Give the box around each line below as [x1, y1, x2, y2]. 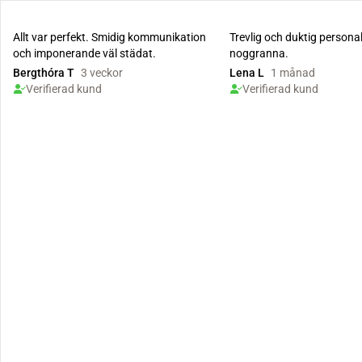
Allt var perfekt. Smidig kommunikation [13, 31, 206, 44]
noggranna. [229, 47, 288, 60]
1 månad [271, 66, 315, 79]
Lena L [229, 66, 264, 79]
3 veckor [81, 66, 123, 79]
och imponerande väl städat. [13, 47, 156, 60]
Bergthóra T [13, 66, 74, 79]
